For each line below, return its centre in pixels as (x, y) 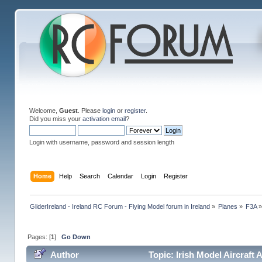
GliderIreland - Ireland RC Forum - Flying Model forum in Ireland (120, 206)
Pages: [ (39, 237)
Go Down (76, 237)
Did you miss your (56, 119)
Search (89, 176)
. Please (90, 111)
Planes (228, 206)
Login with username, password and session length (101, 142)
